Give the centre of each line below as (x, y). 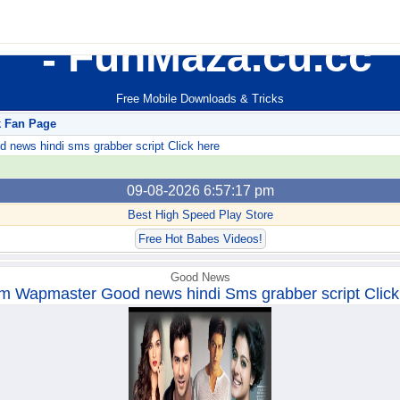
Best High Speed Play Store (200, 215)
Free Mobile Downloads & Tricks (200, 99)
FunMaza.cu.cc (214, 57)
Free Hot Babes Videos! (200, 239)
